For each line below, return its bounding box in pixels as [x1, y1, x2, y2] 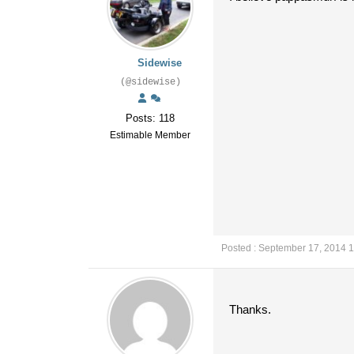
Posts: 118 [126, 112, 175, 124]
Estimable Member [110, 130, 190, 141]
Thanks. [229, 303, 271, 316]
